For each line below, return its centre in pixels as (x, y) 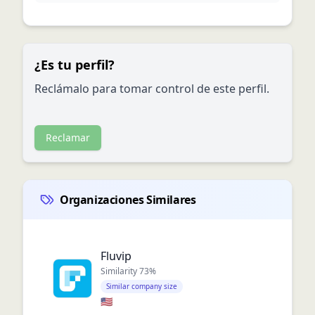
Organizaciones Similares (128, 200)
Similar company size (142, 286)
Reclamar (68, 137)
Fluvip (116, 256)
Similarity (120, 271)
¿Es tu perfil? (75, 65)
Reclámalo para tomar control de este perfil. (152, 89)
